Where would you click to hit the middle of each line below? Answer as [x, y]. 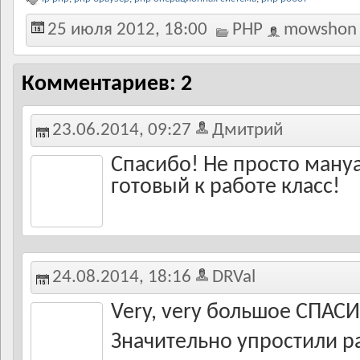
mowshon [320, 30]
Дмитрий [247, 131]
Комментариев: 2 [107, 84]
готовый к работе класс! [225, 187]
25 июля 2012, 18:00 [127, 30]
